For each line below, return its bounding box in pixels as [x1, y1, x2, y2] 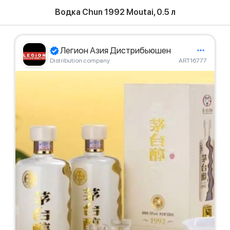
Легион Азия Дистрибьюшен [60, 45, 171, 55]
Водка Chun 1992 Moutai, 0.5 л [54, 7, 176, 17]
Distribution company [50, 57, 110, 64]
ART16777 [179, 57, 207, 64]
